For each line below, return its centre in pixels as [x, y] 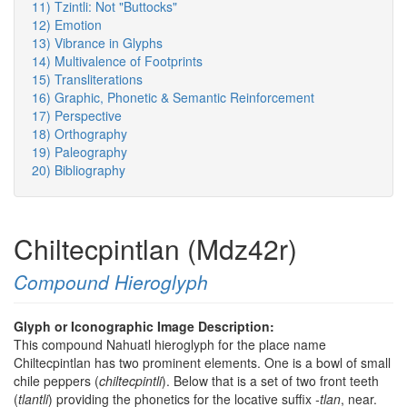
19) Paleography [79, 152]
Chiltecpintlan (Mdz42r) [155, 249]
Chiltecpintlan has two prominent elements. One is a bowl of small [202, 363]
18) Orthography [79, 134]
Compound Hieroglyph [111, 282]
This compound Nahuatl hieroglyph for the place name [170, 345]
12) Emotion [67, 25]
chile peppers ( [56, 381]
